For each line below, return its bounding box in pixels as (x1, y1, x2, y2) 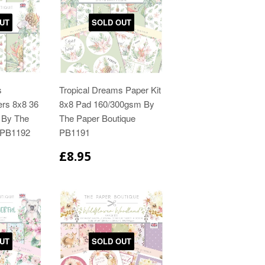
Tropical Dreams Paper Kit (59, 83, 161, 96)
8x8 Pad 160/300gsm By (59, 98, 155, 111)
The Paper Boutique (59, 112, 136, 125)
